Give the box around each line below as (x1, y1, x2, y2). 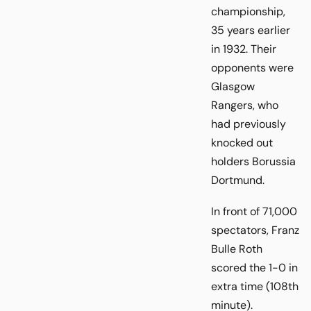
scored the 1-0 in (211, 260, 298, 275)
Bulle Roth (211, 241, 262, 256)
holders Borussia (211, 154, 296, 169)
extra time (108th (211, 278, 299, 294)
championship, (211, 4, 285, 19)
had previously (211, 117, 286, 132)
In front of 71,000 (211, 203, 297, 219)
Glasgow (211, 79, 255, 94)
